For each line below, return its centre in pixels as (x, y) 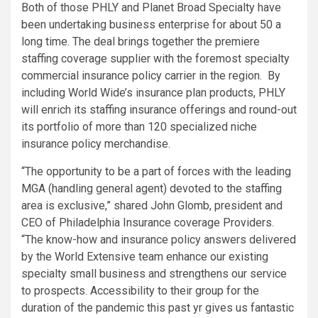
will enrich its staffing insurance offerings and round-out (159, 110)
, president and (246, 206)
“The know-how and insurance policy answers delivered (159, 240)
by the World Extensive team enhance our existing (145, 257)
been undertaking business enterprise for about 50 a (151, 25)
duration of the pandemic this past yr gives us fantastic (158, 308)
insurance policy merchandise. (96, 144)
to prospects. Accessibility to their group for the (140, 291)
